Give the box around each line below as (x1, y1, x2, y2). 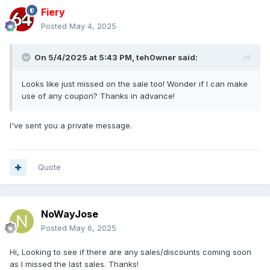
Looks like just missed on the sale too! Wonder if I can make (22, 79, 248, 89)
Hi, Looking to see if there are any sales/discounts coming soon (10, 247, 251, 257)
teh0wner (136, 52, 176, 63)
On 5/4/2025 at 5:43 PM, (34, 52, 136, 63)
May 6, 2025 (69, 223, 116, 233)
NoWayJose (41, 208, 98, 221)
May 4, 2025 (69, 21, 116, 31)
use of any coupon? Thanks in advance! (22, 91, 175, 101)
